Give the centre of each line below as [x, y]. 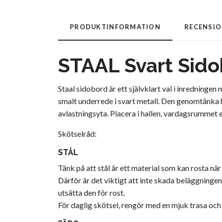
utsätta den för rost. [91, 193]
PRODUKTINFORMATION [115, 27]
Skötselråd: [77, 134]
